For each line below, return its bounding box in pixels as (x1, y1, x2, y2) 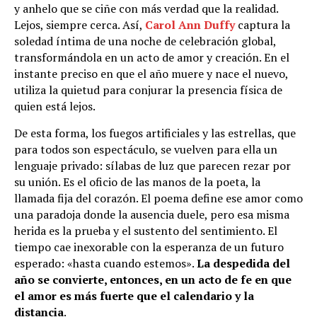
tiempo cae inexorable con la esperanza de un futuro (14, 238, 284, 255)
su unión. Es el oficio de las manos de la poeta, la (14, 173, 260, 190)
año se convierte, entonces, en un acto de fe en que (14, 271, 292, 287)
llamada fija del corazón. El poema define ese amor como (14, 190, 303, 206)
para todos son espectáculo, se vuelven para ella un (14, 141, 277, 157)
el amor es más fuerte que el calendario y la (14, 287, 254, 304)
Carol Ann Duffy (145, 16, 235, 33)
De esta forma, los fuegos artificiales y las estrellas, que (14, 125, 296, 141)
